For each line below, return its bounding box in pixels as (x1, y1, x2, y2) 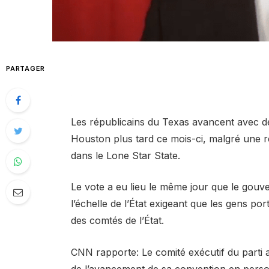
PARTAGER (6, 64, 46, 73)
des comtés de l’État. (70, 214, 164, 227)
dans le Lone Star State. (70, 149, 180, 162)
